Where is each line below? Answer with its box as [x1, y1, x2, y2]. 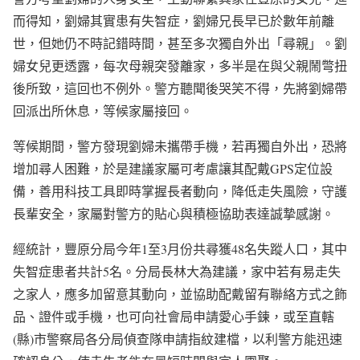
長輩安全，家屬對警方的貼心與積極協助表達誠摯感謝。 [13, 205, 334, 222]
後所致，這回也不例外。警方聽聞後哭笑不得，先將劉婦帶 [13, 80, 347, 96]
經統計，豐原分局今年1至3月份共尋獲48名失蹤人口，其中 [13, 240, 347, 257]
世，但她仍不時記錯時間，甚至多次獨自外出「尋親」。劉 [13, 35, 347, 51]
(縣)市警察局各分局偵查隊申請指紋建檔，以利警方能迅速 [13, 330, 342, 347]
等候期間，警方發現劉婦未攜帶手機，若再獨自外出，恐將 [13, 137, 347, 154]
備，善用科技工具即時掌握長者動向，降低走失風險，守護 [13, 182, 347, 199]
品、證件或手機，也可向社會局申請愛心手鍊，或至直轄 [13, 308, 334, 325]
